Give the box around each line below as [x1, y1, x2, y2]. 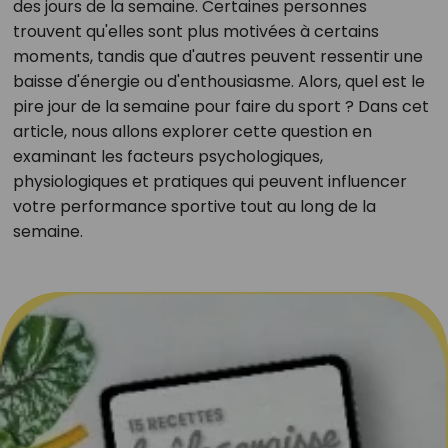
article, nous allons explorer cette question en [12, 120, 372, 143]
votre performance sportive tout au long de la [12, 195, 376, 218]
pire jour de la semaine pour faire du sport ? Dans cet [12, 95, 429, 118]
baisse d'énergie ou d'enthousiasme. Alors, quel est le [12, 70, 425, 93]
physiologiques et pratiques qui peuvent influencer [12, 170, 407, 193]
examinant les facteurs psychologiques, [12, 145, 323, 168]
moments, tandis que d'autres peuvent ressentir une [12, 45, 423, 68]
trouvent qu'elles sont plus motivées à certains [12, 20, 379, 43]
